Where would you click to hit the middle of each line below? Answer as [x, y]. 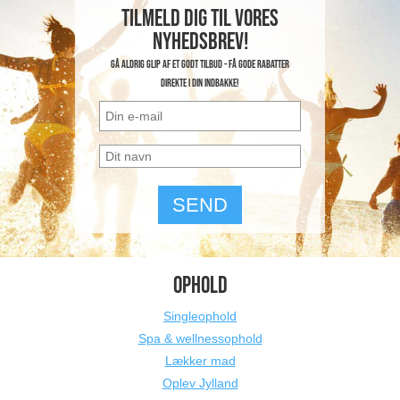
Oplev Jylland [200, 383]
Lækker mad [200, 361]
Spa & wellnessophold [200, 338]
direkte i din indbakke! [200, 83]
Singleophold [200, 316]
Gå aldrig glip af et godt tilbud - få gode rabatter [200, 65]
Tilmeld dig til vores [200, 19]
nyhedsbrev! [200, 42]
